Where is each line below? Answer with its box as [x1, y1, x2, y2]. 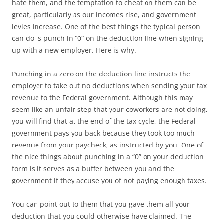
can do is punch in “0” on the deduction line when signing [12, 34, 203, 43]
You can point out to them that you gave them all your [12, 199, 190, 209]
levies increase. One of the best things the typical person [12, 22, 200, 31]
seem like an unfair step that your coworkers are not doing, [12, 105, 208, 114]
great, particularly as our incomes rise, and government [12, 10, 196, 19]
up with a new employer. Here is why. [12, 45, 136, 55]
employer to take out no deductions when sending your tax [12, 81, 207, 90]
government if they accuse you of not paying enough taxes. [12, 176, 207, 185]
